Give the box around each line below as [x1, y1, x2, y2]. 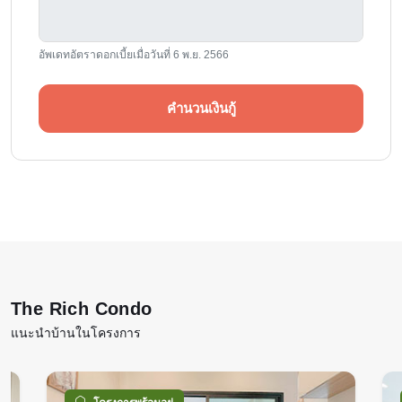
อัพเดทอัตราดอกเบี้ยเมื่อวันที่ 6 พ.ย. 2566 [39, 48, 229, 61]
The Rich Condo [11, 298, 153, 319]
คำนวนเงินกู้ [166, 100, 236, 116]
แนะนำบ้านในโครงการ [11, 325, 141, 340]
